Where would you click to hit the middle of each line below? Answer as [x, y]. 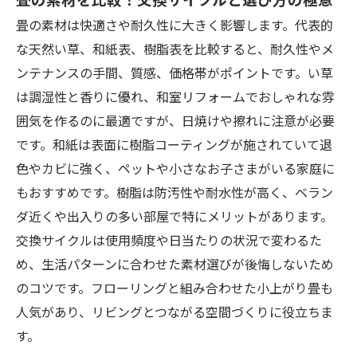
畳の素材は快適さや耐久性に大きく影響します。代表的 [175, 25]
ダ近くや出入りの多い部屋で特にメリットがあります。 [175, 216]
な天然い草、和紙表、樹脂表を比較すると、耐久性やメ [175, 49]
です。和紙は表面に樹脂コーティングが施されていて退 [174, 145]
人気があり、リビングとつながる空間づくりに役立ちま [175, 312]
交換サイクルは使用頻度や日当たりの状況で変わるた [169, 240]
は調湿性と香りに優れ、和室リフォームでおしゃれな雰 [175, 97]
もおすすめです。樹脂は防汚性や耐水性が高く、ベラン [175, 192]
